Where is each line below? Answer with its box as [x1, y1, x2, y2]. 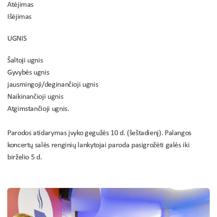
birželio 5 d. [7, 154, 42, 161]
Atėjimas [7, 1, 34, 9]
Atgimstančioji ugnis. [7, 105, 69, 113]
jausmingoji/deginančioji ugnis [7, 81, 98, 89]
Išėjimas [7, 13, 32, 21]
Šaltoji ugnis [7, 57, 43, 64]
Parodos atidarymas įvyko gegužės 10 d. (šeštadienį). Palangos [7, 129, 192, 137]
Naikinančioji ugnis [7, 93, 63, 101]
